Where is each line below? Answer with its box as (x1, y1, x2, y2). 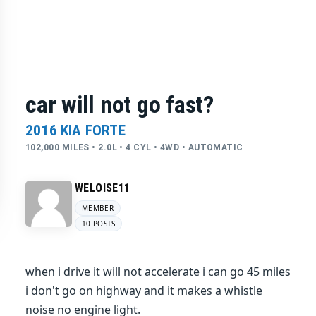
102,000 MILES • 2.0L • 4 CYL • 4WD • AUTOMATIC (25, 142, 243, 152)
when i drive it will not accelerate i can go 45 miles (25, 264, 291, 279)
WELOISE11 (75, 181, 130, 195)
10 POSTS (82, 219, 116, 229)
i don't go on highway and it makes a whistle (25, 283, 262, 298)
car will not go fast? (25, 90, 214, 119)
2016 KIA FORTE (25, 122, 126, 139)
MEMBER (82, 203, 114, 213)
